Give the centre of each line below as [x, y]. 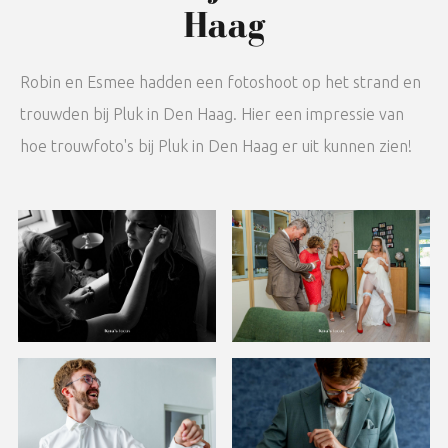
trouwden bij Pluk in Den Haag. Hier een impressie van [212, 113]
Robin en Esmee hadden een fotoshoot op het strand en [220, 81]
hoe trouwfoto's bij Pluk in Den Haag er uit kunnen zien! [216, 145]
